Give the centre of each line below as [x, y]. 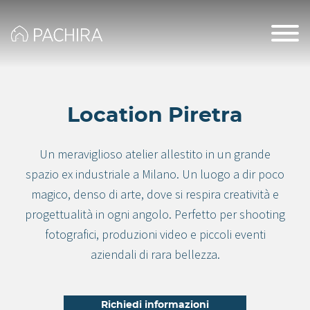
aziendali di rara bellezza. [155, 254]
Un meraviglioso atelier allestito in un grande [155, 154]
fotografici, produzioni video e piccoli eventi [155, 234]
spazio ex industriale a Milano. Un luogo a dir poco [155, 174]
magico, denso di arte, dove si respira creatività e [155, 194]
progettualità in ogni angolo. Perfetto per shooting [155, 214]
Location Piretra [155, 116]
